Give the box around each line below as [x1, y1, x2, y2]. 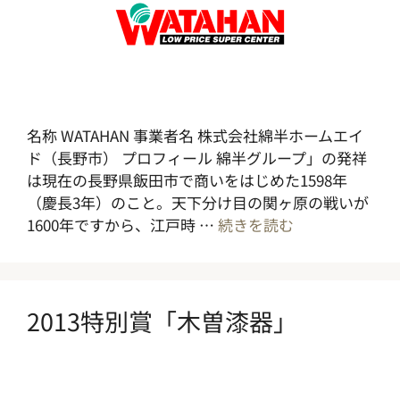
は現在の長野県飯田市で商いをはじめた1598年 [27, 169, 347, 191]
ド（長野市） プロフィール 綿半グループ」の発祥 [27, 146, 367, 169]
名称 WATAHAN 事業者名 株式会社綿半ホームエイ [27, 124, 363, 146]
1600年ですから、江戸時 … [27, 213, 218, 236]
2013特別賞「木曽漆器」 [27, 304, 297, 338]
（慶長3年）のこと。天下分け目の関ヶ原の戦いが [27, 191, 369, 213]
